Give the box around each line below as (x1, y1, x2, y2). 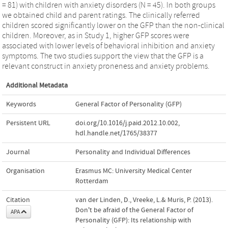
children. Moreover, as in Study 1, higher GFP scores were (2, 31, 189, 40)
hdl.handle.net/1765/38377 (75, 129, 157, 137)
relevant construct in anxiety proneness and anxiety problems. (2, 61, 210, 71)
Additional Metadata (6, 81, 68, 90)
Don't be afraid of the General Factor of (75, 206, 193, 214)
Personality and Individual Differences (75, 148, 190, 156)
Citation (6, 195, 30, 204)
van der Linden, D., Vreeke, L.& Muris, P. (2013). (75, 195, 213, 204)
